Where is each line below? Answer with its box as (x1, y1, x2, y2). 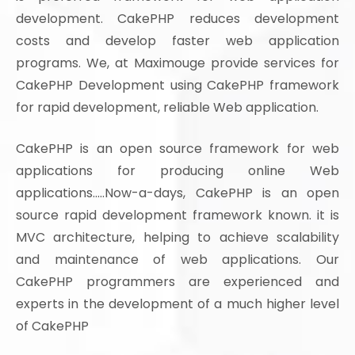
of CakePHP (16, 316, 89, 335)
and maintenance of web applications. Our (16, 250, 339, 269)
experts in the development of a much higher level (16, 294, 339, 313)
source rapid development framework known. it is (16, 205, 339, 224)
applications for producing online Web (16, 161, 339, 180)
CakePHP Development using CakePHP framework (16, 75, 339, 94)
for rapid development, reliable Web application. (16, 97, 319, 116)
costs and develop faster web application (16, 31, 339, 50)
